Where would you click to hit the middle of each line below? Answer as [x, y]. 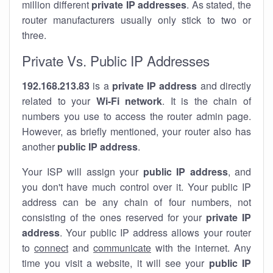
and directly [224, 86]
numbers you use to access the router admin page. [136, 116]
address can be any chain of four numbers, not [136, 202]
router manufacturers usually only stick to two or [136, 20]
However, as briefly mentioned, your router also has [136, 131]
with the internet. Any [201, 248]
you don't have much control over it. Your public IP [136, 187]
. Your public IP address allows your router [155, 232]
